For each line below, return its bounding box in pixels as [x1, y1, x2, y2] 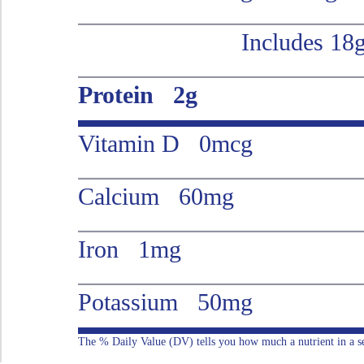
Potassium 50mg [77, 288, 253, 315]
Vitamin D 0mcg [77, 129, 253, 157]
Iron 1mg [77, 235, 181, 262]
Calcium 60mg [77, 182, 234, 210]
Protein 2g [77, 80, 197, 108]
